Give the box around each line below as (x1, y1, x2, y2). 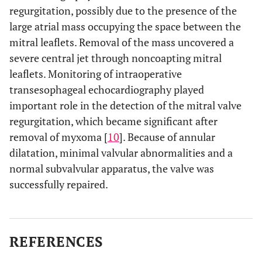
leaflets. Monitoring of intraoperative (9, 66, 182, 81)
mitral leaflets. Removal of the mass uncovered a (9, 35, 234, 49)
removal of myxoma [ (9, 129, 108, 144)
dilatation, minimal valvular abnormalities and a (9, 145, 233, 160)
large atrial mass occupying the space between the (9, 19, 241, 33)
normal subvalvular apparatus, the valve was (9, 161, 214, 175)
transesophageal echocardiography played (9, 82, 204, 96)
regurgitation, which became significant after (9, 113, 218, 128)
